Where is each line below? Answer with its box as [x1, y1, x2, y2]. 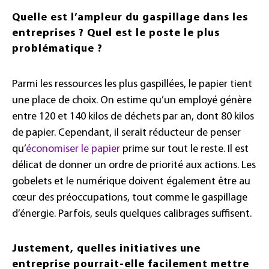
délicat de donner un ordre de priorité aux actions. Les [12, 160, 256, 172]
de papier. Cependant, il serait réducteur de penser [12, 127, 241, 139]
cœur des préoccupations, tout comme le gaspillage [12, 192, 247, 204]
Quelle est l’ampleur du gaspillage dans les [12, 12, 248, 24]
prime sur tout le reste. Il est [120, 144, 249, 156]
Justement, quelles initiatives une [12, 243, 201, 255]
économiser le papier [26, 144, 120, 156]
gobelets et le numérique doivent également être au [12, 176, 250, 188]
